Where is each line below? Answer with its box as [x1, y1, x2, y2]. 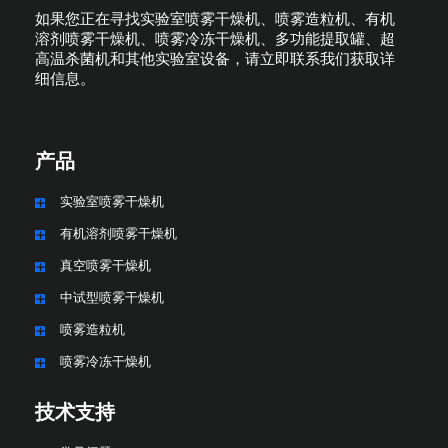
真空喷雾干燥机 [60, 257, 151, 273]
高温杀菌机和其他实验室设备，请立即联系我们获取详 [35, 49, 395, 68]
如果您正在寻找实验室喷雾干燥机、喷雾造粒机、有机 [35, 9, 395, 28]
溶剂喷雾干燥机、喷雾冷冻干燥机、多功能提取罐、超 [35, 29, 395, 48]
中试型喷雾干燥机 [60, 289, 164, 305]
